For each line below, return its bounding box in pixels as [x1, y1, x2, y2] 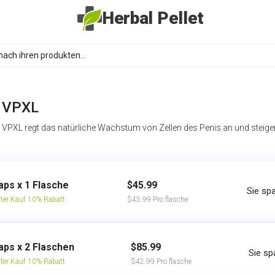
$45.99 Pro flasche [127, 195, 188, 204]
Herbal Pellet [101, 8, 204, 28]
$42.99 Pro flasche [131, 257, 192, 266]
